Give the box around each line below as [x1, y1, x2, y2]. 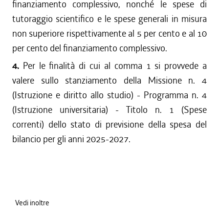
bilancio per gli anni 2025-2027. [12, 133, 131, 145]
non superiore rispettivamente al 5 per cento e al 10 [12, 27, 207, 40]
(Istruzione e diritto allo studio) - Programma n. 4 [12, 89, 207, 101]
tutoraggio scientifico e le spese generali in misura [12, 13, 207, 25]
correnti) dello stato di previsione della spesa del [12, 118, 207, 131]
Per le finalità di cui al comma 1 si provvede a [22, 60, 207, 72]
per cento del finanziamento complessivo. [12, 42, 167, 54]
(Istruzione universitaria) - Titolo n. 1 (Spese [12, 104, 207, 116]
